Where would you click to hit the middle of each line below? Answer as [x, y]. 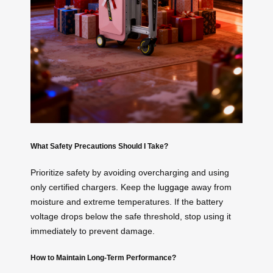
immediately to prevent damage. [93, 231]
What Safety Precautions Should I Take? [99, 146]
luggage [173, 187]
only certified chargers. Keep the [94, 187]
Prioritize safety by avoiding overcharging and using [130, 173]
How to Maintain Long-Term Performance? [103, 257]
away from [210, 187]
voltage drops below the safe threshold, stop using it [131, 217]
